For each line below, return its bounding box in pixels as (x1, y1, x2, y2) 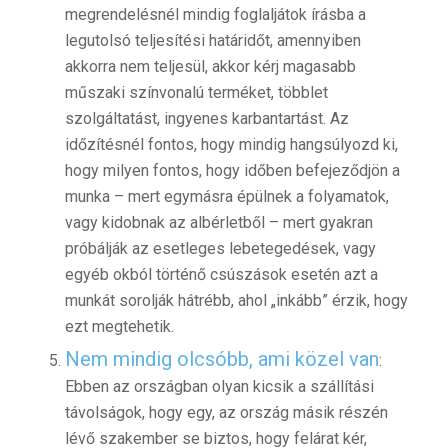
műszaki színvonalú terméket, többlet (64, 83, 328, 103)
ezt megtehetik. (64, 317, 174, 337)
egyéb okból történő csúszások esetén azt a (64, 265, 378, 285)
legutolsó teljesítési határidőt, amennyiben (64, 31, 361, 51)
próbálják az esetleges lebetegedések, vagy (64, 239, 376, 259)
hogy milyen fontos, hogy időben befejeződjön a (64, 161, 400, 181)
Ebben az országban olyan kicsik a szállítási (64, 377, 374, 397)
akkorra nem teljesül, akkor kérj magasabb (64, 57, 356, 77)
